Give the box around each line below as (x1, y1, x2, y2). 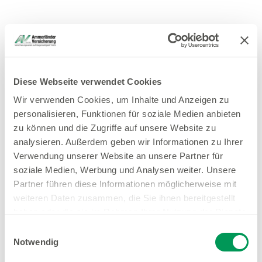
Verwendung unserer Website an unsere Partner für (13, 151, 223, 161)
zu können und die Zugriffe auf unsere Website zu (13, 123, 216, 133)
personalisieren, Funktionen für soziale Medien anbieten (13, 109, 241, 119)
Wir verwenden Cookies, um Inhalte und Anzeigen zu (13, 95, 229, 105)
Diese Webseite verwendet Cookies (13, 76, 161, 87)
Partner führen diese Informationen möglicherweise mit (13, 179, 237, 189)
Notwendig (13, 236, 58, 247)
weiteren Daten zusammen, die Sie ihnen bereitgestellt (13, 193, 236, 203)
